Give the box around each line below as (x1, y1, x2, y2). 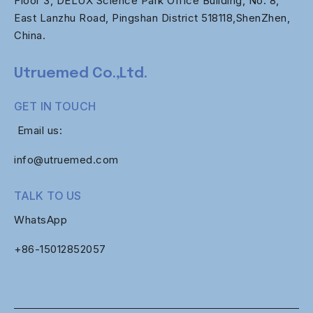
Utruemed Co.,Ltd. (14, 65, 147, 81)
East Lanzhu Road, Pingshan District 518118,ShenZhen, (14, 10, 290, 24)
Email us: (14, 123, 62, 137)
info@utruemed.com (14, 152, 119, 166)
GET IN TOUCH (14, 99, 96, 113)
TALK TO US (14, 188, 82, 203)
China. (14, 28, 45, 42)
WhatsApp (14, 212, 67, 226)
